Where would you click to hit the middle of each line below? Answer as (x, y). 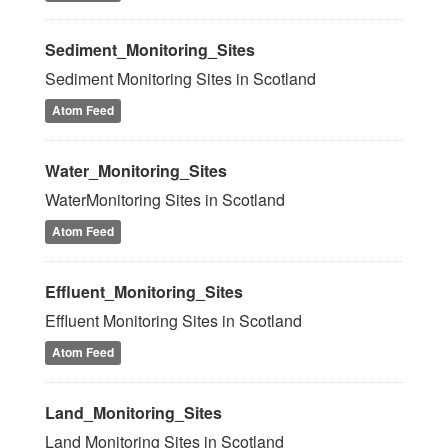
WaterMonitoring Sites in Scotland (165, 199)
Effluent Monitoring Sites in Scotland (173, 320)
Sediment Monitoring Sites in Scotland (180, 78)
